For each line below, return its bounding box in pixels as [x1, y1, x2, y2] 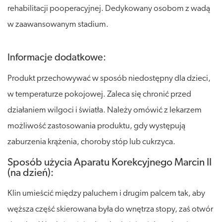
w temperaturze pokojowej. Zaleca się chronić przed [7, 90, 191, 99]
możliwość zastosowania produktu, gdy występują [7, 121, 185, 130]
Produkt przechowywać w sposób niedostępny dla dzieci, [7, 74, 211, 83]
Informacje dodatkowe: [7, 53, 106, 63]
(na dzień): [7, 167, 54, 178]
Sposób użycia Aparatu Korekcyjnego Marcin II [7, 157, 212, 168]
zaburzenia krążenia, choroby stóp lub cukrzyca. [7, 137, 175, 146]
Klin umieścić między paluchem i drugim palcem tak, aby [7, 189, 205, 198]
